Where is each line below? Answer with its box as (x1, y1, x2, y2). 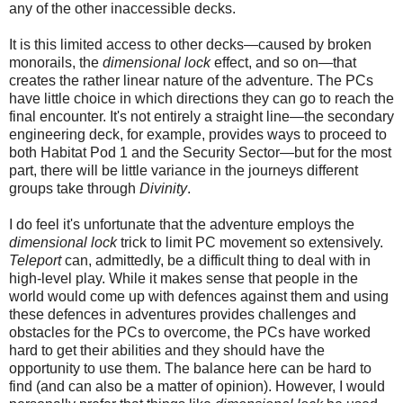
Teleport (9, 252, 61, 268)
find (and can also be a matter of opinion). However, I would (9, 378, 385, 394)
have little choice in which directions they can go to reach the (9, 90, 394, 106)
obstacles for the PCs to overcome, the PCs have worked (9, 324, 371, 340)
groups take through (9, 180, 139, 196)
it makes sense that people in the (146, 270, 358, 286)
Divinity (139, 180, 187, 196)
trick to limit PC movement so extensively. (117, 234, 383, 250)
